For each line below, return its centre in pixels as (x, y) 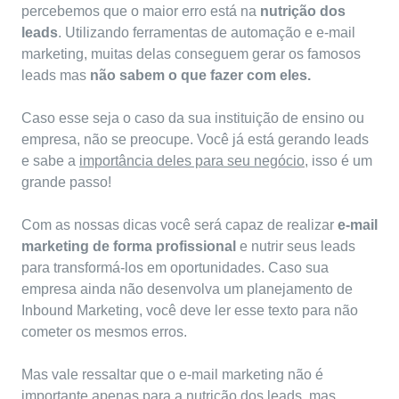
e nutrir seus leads (296, 247)
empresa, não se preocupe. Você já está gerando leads (195, 140)
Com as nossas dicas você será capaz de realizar (179, 225)
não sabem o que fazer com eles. (200, 76)
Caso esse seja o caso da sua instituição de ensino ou (193, 118)
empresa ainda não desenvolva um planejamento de (187, 289)
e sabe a (50, 161)
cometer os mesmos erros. (104, 332)
